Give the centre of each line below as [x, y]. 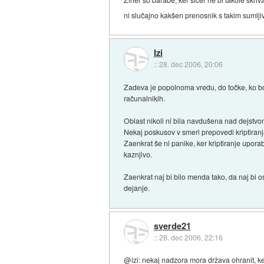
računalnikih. [145, 98]
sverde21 [172, 225]
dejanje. [137, 188]
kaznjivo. [138, 154]
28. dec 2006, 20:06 [191, 64]
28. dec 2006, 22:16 [191, 237]
